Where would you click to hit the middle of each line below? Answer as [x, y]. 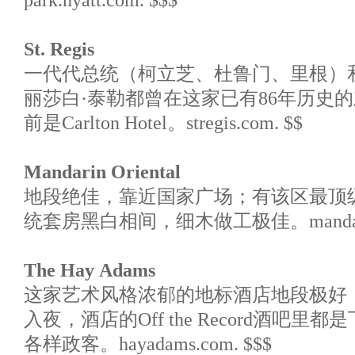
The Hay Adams [90, 271]
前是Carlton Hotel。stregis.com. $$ [163, 123]
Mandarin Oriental [102, 172]
